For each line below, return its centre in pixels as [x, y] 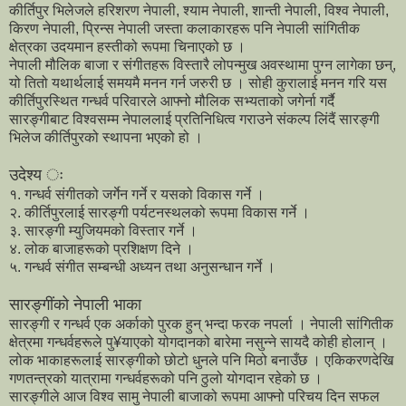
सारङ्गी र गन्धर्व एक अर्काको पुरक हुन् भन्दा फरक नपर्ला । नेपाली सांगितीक [201, 324]
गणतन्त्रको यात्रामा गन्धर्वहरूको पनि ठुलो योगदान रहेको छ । [166, 379]
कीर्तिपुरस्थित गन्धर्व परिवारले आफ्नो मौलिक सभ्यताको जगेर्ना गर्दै [172, 101]
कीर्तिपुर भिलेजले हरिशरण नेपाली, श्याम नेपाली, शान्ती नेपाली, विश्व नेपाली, [199, 11]
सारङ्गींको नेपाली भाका [75, 305]
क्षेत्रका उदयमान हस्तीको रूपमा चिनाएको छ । [127, 47]
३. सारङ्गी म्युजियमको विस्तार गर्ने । [103, 231]
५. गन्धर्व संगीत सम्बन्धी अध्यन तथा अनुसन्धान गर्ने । [142, 267]
